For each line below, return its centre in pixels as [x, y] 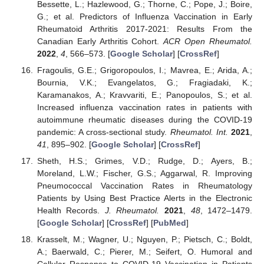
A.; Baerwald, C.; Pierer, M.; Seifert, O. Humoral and [144, 252]
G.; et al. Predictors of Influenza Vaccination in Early [144, 16]
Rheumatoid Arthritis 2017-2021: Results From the [144, 29]
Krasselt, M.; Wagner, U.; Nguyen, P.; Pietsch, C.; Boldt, [144, 240]
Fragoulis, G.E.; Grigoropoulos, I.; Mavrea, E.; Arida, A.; [144, 70]
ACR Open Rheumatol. [208, 41]
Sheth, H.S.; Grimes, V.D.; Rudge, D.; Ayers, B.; [144, 161]
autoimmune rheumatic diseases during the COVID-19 [144, 119]
